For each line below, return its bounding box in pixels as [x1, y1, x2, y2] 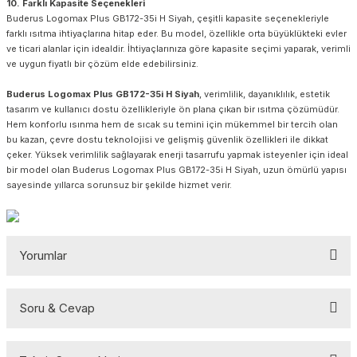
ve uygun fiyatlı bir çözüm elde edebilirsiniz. [6, 57, 198, 69]
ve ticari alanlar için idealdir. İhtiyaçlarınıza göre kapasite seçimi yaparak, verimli [6, 42, 351, 54]
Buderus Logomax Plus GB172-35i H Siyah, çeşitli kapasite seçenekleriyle [6, 12, 329, 24]
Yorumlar [19, 247, 67, 263]
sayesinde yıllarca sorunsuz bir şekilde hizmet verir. [6, 178, 232, 190]
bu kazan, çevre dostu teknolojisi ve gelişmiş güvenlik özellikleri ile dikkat [6, 133, 328, 145]
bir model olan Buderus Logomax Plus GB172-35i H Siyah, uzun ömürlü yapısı [6, 163, 347, 175]
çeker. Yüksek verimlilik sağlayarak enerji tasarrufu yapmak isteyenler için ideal [6, 148, 348, 160]
